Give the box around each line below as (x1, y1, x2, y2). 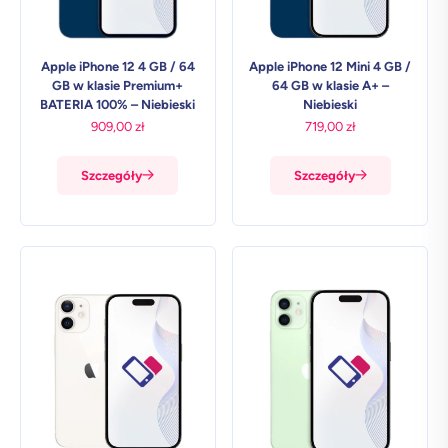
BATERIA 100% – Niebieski (40, 96, 196, 112)
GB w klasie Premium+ (52, 77, 184, 93)
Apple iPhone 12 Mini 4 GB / (249, 58, 412, 74)
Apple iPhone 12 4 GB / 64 (40, 58, 195, 74)
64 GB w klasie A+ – (271, 77, 389, 93)
